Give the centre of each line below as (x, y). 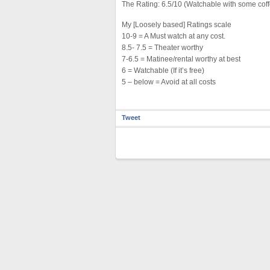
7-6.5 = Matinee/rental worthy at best (181, 59)
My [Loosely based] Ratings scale (177, 25)
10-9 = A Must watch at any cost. (174, 36)
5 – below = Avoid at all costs (169, 82)
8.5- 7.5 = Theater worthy (162, 48)
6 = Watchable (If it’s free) (163, 71)
